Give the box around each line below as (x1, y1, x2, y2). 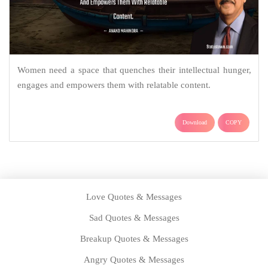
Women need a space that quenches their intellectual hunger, (17, 65, 251, 75)
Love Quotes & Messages (86, 191, 182, 202)
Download (182, 118, 207, 126)
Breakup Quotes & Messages (80, 233, 188, 243)
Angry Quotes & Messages (84, 254, 184, 264)
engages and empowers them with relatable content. (17, 80, 211, 90)
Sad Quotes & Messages (89, 212, 179, 223)
